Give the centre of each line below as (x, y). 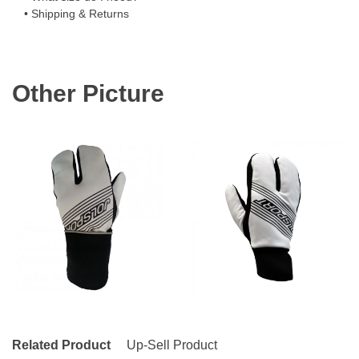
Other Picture (88, 93)
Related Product (61, 345)
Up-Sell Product (172, 345)
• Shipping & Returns (77, 13)
